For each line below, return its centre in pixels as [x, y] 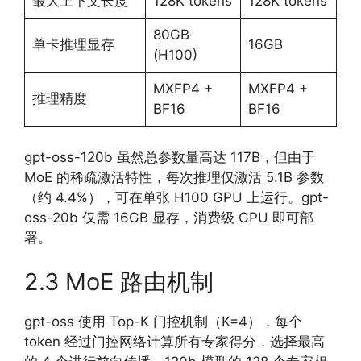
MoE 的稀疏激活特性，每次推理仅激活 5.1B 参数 [174, 177]
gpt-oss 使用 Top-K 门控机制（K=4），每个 [163, 322]
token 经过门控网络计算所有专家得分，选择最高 [174, 342]
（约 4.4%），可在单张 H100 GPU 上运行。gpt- [176, 197]
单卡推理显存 [73, 44]
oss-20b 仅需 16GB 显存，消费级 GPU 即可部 [169, 217]
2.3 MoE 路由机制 [119, 282]
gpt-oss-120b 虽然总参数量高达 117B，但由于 [170, 157]
